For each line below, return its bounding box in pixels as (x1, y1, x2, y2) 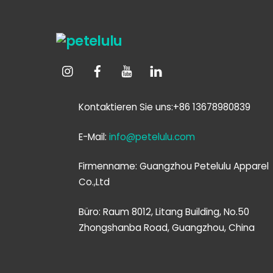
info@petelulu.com (109, 130, 196, 143)
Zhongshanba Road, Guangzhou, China (79, 221, 255, 235)
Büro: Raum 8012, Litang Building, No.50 (79, 205, 250, 219)
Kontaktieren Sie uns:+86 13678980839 (79, 100, 251, 113)
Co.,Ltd (79, 175, 110, 189)
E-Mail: (79, 130, 110, 143)
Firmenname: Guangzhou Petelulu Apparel (79, 160, 269, 173)
